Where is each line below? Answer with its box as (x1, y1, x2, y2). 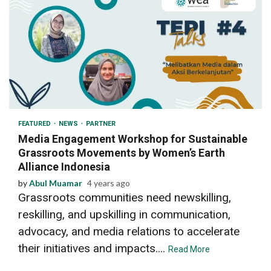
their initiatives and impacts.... (18, 241, 168, 255)
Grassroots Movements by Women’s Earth (18, 146, 225, 159)
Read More (168, 244, 210, 254)
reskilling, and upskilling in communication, (18, 207, 230, 221)
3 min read (24, 87, 64, 96)
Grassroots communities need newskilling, (18, 190, 231, 204)
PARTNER (86, 119, 116, 128)
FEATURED (18, 119, 53, 128)
